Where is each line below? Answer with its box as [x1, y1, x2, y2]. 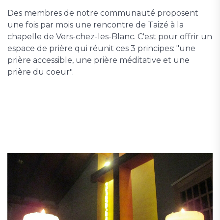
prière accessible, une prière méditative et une [7, 55, 190, 65]
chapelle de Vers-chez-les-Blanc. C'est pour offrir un [7, 32, 212, 41]
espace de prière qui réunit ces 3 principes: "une [7, 44, 195, 53]
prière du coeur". [7, 67, 74, 77]
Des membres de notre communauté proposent [7, 8, 198, 18]
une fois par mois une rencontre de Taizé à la [7, 20, 184, 29]
